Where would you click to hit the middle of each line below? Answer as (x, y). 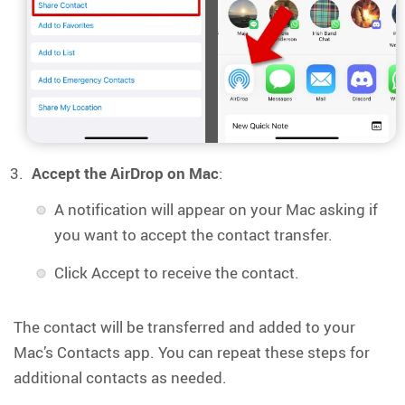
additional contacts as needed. (120, 377)
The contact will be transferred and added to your (184, 326)
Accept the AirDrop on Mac (125, 173)
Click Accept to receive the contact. (177, 272)
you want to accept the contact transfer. (193, 234)
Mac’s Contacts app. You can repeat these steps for (192, 352)
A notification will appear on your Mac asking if (216, 209)
